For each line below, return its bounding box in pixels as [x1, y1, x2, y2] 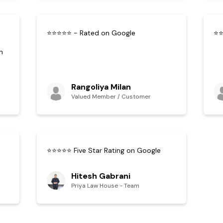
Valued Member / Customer [71, 93, 151, 101]
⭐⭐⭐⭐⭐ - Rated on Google [47, 28, 135, 37]
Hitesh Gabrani [71, 171, 130, 181]
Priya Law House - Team [71, 182, 139, 190]
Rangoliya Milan [71, 82, 131, 92]
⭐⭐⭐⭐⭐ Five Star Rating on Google [47, 146, 161, 155]
